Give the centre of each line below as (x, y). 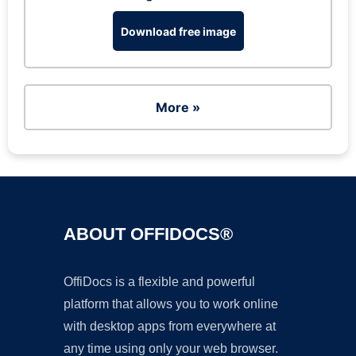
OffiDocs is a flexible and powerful (159, 282)
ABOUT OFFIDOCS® (148, 234)
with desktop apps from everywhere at (170, 326)
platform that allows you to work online (171, 304)
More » (178, 107)
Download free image (178, 31)
